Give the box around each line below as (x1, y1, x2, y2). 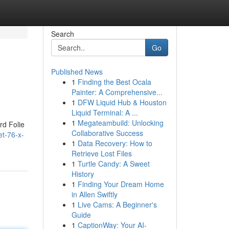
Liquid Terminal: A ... (71, 107, 138, 118)
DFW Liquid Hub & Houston (77, 97, 167, 107)
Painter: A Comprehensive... (71, 87, 163, 97)
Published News (51, 66, 103, 77)
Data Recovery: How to (77, 138, 152, 148)
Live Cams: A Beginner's (77, 199, 157, 210)
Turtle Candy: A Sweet (77, 158, 150, 169)
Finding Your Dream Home (77, 179, 164, 189)
